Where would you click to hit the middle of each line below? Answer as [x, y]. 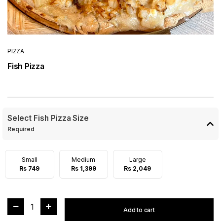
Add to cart [139, 210]
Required [22, 129]
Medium [84, 159]
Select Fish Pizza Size [48, 118]
